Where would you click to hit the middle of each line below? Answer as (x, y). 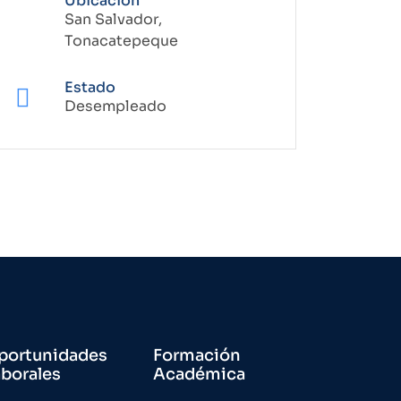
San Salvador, (113, 19)
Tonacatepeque (121, 41)
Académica (199, 374)
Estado (90, 87)
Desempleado (115, 106)
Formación (197, 355)
